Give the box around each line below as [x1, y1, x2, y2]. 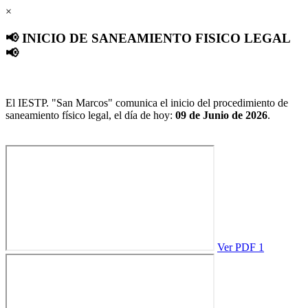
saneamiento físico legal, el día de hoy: [5, 109, 175, 122]
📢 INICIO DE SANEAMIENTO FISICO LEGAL [5, 30, 290, 45]
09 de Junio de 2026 [175, 109, 267, 122]
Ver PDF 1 [217, 241, 264, 254]
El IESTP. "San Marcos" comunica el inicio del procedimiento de [5, 97, 288, 109]
